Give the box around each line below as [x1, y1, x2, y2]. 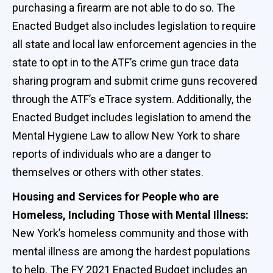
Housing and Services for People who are [12, 190, 219, 203]
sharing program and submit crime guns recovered [12, 74, 257, 87]
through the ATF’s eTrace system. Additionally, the [12, 92, 252, 105]
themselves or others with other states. [12, 165, 204, 179]
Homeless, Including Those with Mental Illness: [12, 208, 249, 221]
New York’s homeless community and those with [12, 226, 249, 239]
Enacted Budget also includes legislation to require [12, 19, 256, 32]
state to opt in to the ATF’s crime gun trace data [12, 55, 239, 69]
